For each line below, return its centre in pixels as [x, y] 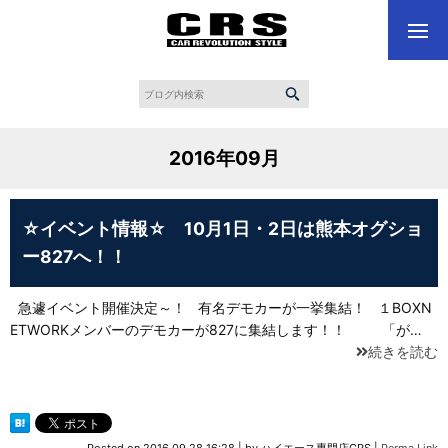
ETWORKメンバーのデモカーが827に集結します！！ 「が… [216, 330]
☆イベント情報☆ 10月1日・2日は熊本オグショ [222, 229]
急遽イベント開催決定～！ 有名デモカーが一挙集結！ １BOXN [221, 308]
